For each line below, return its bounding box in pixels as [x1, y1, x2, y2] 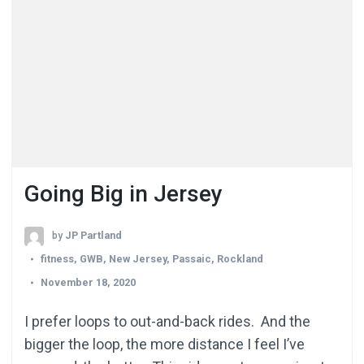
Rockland [217, 252, 263, 265]
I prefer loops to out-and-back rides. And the [24, 312, 310, 330]
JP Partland [65, 229, 122, 242]
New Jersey [109, 252, 167, 265]
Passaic [172, 252, 211, 265]
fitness [41, 252, 74, 265]
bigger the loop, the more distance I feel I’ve [24, 335, 305, 353]
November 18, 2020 [41, 275, 136, 288]
